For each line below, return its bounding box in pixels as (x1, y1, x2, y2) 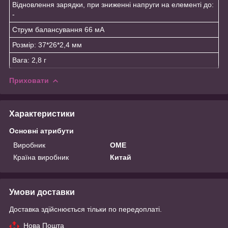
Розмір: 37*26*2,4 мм (12, 40, 82, 49)
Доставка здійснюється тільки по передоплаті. (9, 205, 162, 213)
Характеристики (9, 109, 75, 118)
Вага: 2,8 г (12, 55, 46, 64)
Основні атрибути (9, 126, 74, 135)
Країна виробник (13, 153, 69, 161)
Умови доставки (9, 187, 75, 196)
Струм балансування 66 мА (12, 25, 104, 34)
